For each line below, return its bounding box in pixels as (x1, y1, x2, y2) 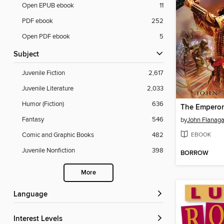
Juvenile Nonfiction (22, 146, 75, 155)
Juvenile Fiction (22, 69, 65, 77)
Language (17, 190, 47, 199)
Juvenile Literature (22, 84, 73, 93)
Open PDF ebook (22, 32, 70, 41)
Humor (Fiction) (22, 100, 64, 108)
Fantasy (22, 115, 44, 124)
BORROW (180, 149, 208, 158)
